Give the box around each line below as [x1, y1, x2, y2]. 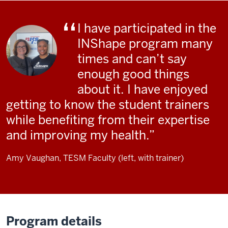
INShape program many [77, 35, 213, 51]
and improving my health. [6, 127, 149, 143]
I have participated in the [77, 20, 216, 36]
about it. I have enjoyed [77, 81, 208, 97]
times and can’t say [77, 50, 187, 67]
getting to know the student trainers [6, 96, 209, 112]
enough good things [77, 66, 189, 82]
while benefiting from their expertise [6, 111, 210, 128]
